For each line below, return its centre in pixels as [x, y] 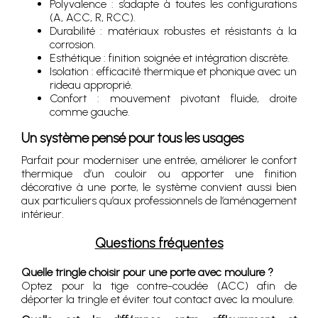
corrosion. [73, 44]
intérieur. [43, 214]
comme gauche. [90, 112]
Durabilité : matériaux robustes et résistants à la [173, 31]
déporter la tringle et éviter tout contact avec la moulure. [158, 299]
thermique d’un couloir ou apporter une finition [159, 174]
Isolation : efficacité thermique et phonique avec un [173, 71]
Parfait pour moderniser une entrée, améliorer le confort [159, 160]
